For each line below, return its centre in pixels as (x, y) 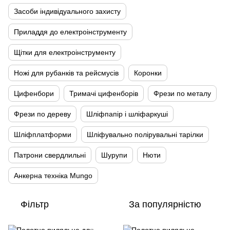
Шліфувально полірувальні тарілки (145, 135)
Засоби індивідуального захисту (67, 11)
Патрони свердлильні (50, 155)
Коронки (148, 73)
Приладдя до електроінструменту (70, 32)
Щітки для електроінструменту (65, 52)
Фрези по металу (182, 93)
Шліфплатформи (43, 135)
